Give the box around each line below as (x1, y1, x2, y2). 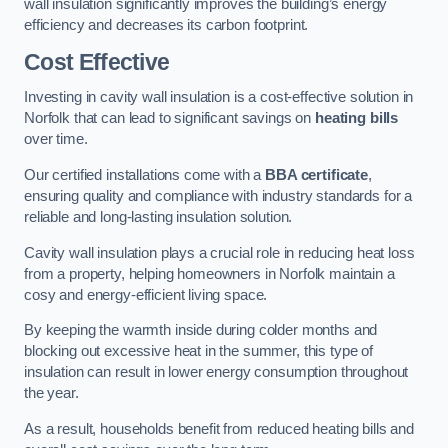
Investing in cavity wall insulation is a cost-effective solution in (24, 89, 414, 106)
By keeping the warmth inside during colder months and (24, 322, 378, 339)
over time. (24, 131, 88, 148)
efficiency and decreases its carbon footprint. (24, 17, 309, 34)
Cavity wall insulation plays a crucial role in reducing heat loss (24, 244, 415, 261)
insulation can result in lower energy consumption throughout (24, 364, 409, 381)
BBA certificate (265, 166, 369, 183)
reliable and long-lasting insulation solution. (24, 208, 293, 225)
